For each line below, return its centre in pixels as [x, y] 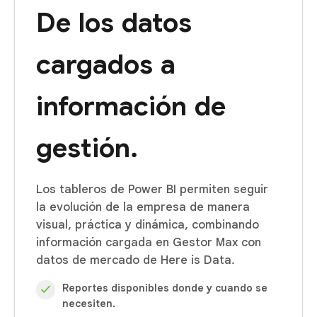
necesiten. [89, 303]
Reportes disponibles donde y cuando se [165, 288]
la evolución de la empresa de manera [143, 207]
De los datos [114, 23]
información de [131, 106]
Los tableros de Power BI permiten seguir [152, 189]
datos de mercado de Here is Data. [136, 260]
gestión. [87, 148]
